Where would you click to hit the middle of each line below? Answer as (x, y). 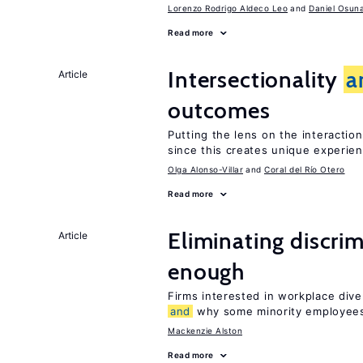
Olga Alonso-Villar (205, 169)
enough (207, 271)
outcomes (219, 110)
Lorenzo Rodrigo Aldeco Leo (228, 8)
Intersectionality (256, 79)
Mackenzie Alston (205, 331)
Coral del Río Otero (305, 169)
